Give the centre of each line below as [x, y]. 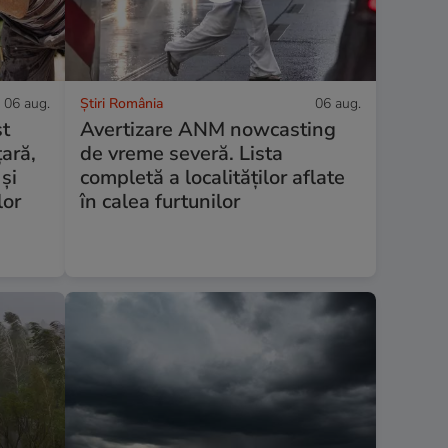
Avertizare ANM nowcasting [207, 130]
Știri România [121, 104]
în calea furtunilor [159, 202]
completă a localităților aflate [212, 178]
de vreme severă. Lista [181, 154]
